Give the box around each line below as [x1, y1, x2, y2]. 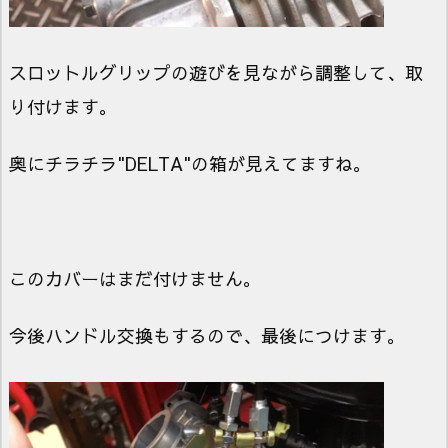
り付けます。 [9, 93, 117, 119]
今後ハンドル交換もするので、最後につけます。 [9, 323, 405, 349]
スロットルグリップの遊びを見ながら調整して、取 [9, 59, 423, 85]
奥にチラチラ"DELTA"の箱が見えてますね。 [9, 151, 371, 177]
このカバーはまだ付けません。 [9, 265, 261, 291]
